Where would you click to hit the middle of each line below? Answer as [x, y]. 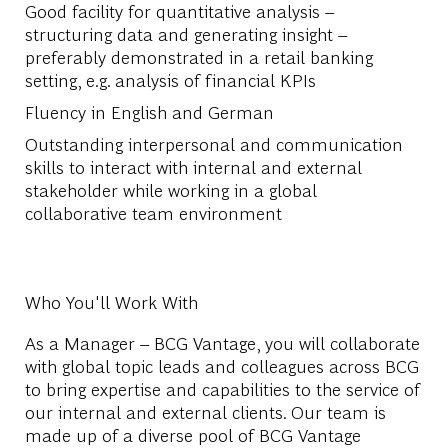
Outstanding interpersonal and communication [213, 143]
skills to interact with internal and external [193, 166]
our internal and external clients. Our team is [205, 411]
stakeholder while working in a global [170, 189]
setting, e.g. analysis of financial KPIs [170, 79]
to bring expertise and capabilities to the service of [222, 388]
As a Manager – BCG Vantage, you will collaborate [222, 342]
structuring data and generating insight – [185, 33]
